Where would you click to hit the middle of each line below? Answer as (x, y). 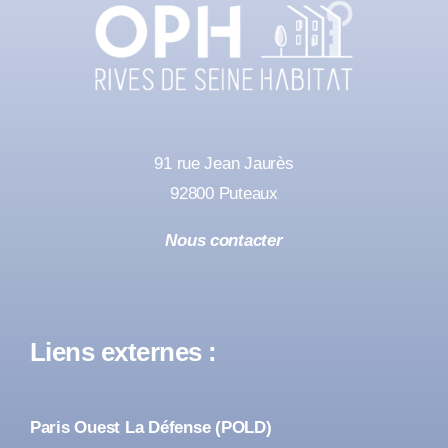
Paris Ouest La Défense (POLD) (151, 427)
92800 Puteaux (224, 193)
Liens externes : (123, 352)
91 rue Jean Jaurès (224, 163)
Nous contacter (224, 240)
